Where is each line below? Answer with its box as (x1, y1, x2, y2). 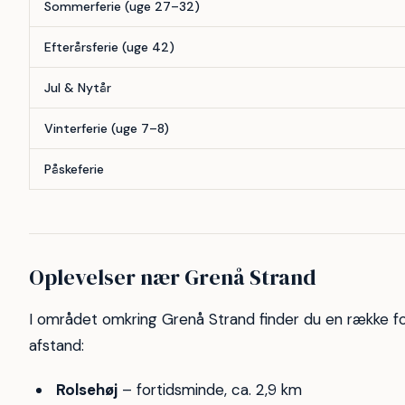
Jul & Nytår (44, 80, 111, 97)
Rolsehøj (55, 379, 118, 400)
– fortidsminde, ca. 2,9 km (117, 379, 302, 400)
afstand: (29, 335, 84, 356)
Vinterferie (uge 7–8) (44, 120, 169, 137)
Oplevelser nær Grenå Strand (29, 262, 316, 293)
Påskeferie (44, 161, 104, 178)
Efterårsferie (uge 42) (44, 39, 174, 56)
